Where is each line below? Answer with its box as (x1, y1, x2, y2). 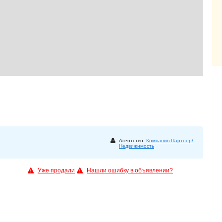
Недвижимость (119, 143, 154, 149)
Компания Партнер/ (146, 138, 193, 143)
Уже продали (38, 167, 75, 174)
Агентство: (119, 138, 146, 143)
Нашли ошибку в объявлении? (87, 167, 173, 174)
